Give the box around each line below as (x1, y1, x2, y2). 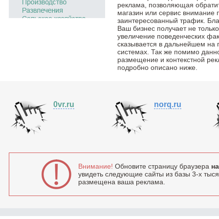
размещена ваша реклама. (78, 178, 165, 186)
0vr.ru (53, 100, 74, 109)
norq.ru (154, 100, 181, 109)
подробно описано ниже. (117, 64, 197, 72)
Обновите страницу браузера (112, 162, 211, 171)
